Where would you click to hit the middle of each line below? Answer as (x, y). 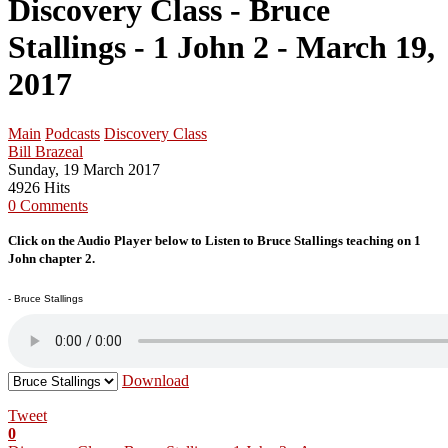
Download (155, 380)
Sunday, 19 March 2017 (84, 169)
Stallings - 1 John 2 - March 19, (221, 47)
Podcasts (72, 133)
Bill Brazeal (45, 151)
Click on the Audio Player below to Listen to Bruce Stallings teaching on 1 (214, 240)
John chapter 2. (54, 258)
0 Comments (48, 205)
